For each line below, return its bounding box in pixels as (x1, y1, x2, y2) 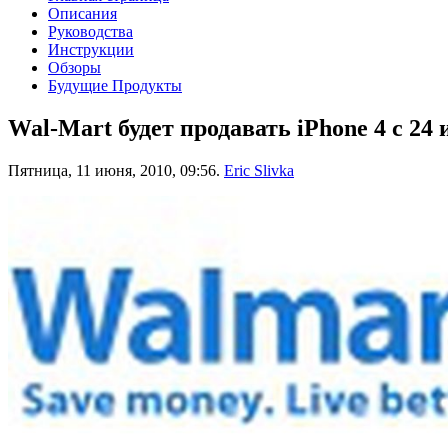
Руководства (48, 22, 133, 40)
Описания (48, 4, 117, 22)
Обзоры (48, 58, 101, 76)
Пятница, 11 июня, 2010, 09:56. (8, 161, 220, 179)
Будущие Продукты (48, 76, 182, 94)
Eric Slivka (224, 161, 294, 179)
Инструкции (48, 40, 134, 58)
